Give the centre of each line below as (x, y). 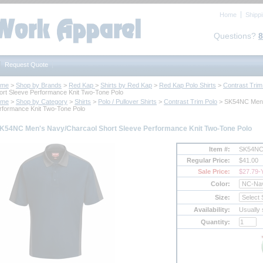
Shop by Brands (39, 85)
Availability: (212, 210)
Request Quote (26, 65)
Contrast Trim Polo (190, 102)
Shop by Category (42, 102)
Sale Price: (214, 172)
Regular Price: (208, 161)
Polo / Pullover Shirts (127, 102)
